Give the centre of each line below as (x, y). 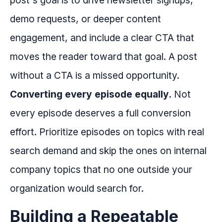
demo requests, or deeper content (85, 19)
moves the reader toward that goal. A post (104, 57)
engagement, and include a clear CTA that (102, 38)
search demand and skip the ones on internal (108, 151)
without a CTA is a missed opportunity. (95, 76)
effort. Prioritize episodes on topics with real (107, 132)
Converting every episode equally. (91, 94)
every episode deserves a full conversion (100, 113)
